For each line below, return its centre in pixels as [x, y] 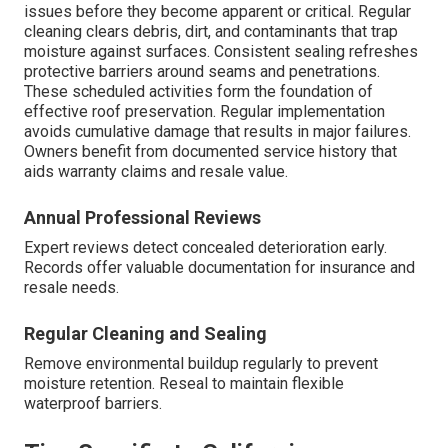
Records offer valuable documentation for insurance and [219, 267]
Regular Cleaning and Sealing [145, 333]
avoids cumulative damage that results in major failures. [217, 131]
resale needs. [71, 287]
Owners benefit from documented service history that [210, 151]
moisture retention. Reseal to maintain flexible [184, 383]
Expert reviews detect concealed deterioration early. [205, 247]
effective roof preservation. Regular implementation [204, 111]
